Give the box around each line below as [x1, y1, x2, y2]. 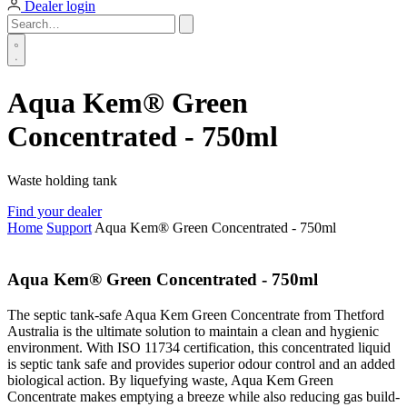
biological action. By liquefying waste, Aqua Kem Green [7, 372, 333, 388]
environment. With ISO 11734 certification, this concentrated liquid [7, 339, 391, 355]
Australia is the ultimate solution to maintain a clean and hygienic [7, 323, 379, 339]
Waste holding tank [7, 173, 117, 189]
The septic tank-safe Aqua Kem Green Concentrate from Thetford [7, 306, 384, 323]
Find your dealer [7, 203, 102, 220]
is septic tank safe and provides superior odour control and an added [7, 355, 395, 372]
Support [46, 220, 92, 236]
